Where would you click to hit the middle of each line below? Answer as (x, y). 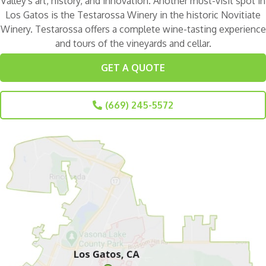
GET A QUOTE (133, 68)
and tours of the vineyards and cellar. (133, 44)
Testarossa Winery (117, 15)
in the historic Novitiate (209, 15)
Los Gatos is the (41, 15)
